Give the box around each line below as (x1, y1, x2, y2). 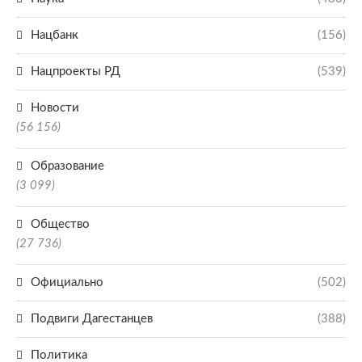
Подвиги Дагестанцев (31, 313, 153, 325)
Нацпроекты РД (31, 65, 120, 78)
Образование (31, 160, 104, 172)
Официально (31, 276, 103, 288)
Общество (31, 218, 90, 230)
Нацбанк (31, 29, 78, 41)
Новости (31, 102, 79, 114)
